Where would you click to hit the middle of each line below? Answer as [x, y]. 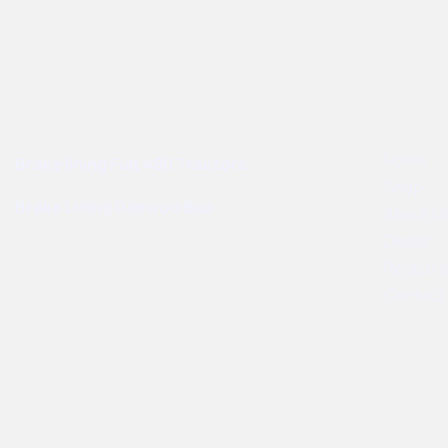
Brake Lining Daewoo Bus [115, 207]
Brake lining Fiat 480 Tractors [131, 164]
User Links [387, 78]
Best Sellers [67, 78]
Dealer [408, 241]
